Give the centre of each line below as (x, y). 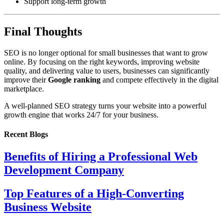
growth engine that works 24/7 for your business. (81, 115)
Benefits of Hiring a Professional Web (101, 156)
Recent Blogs (26, 134)
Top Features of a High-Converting (94, 193)
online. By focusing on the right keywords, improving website (102, 62)
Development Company (64, 170)
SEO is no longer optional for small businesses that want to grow (106, 53)
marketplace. (24, 89)
